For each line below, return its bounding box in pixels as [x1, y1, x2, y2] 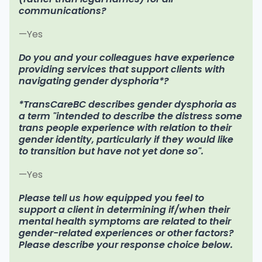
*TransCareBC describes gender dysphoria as [19, 98, 237, 112]
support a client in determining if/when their [19, 203, 230, 217]
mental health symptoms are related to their [19, 215, 231, 229]
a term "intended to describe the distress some [19, 109, 242, 123]
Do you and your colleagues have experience [19, 51, 235, 65]
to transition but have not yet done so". [19, 144, 204, 158]
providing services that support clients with [19, 63, 225, 77]
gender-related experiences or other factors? [19, 226, 234, 240]
